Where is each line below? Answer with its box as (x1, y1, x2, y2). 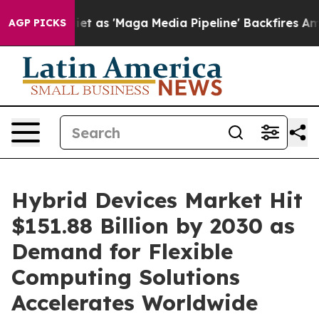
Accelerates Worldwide (11, 289, 258, 316)
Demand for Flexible (11, 238, 233, 265)
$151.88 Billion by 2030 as (11, 212, 295, 239)
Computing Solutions (11, 263, 240, 291)
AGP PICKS (9, 16, 66, 29)
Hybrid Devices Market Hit (11, 187, 303, 214)
